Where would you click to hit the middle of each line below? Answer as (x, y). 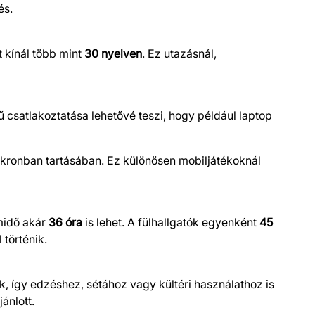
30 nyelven (113, 53)
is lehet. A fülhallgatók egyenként (171, 222)
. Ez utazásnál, (179, 53)
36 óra (65, 222)
